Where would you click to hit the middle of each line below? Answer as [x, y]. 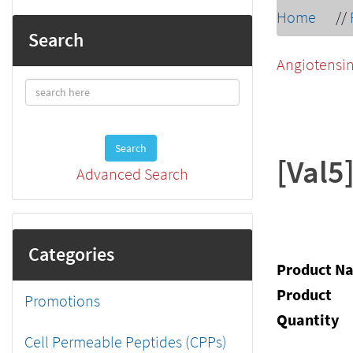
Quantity [308, 320]
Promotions [62, 301]
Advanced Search [132, 174]
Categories [71, 254]
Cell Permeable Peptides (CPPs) [126, 342]
